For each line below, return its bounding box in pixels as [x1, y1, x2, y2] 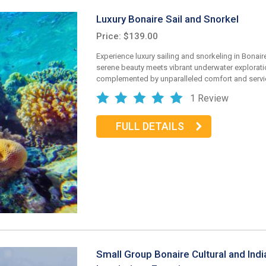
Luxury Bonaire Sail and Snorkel [96, 13, 239, 26]
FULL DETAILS [115, 120, 184, 133]
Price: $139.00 [96, 30, 158, 42]
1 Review [190, 92, 229, 104]
